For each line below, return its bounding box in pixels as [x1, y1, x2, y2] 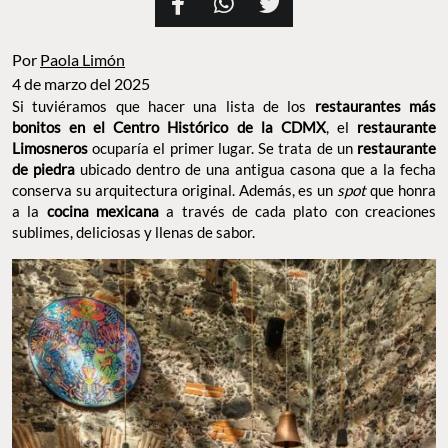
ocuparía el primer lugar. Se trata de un [88, 139, 353, 158]
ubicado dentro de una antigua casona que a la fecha [75, 160, 436, 179]
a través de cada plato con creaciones [158, 202, 437, 221]
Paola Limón [40, 50, 125, 70]
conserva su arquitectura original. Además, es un [12, 181, 338, 200]
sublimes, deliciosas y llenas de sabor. [12, 223, 258, 242]
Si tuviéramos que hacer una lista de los [12, 97, 315, 116]
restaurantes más [314, 97, 437, 116]
